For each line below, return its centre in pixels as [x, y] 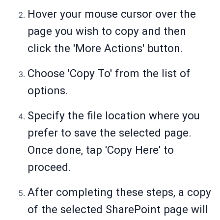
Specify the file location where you [114, 116]
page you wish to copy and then [107, 31]
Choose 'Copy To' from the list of [109, 73]
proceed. [49, 167]
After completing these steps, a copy [119, 192]
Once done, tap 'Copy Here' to [101, 150]
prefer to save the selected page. [110, 133]
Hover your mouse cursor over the [112, 14]
